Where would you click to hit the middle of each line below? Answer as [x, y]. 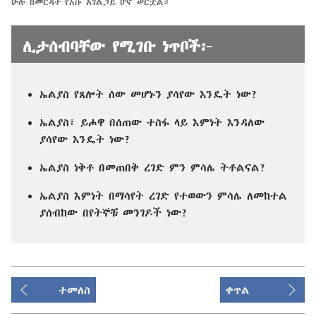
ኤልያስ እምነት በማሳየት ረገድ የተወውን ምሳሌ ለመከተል [163, 196]
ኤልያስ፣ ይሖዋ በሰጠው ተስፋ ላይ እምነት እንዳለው [152, 122]
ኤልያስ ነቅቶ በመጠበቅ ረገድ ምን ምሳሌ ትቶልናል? [153, 168]
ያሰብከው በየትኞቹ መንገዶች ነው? [114, 213]
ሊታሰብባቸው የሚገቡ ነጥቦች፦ [118, 47]
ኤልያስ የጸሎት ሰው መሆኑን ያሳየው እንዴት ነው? [148, 94]
